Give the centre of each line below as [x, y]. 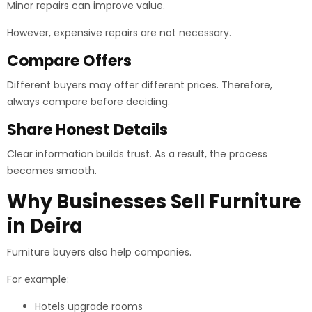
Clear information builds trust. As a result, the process [137, 154]
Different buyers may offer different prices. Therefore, [140, 85]
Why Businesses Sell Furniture [154, 202]
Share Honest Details [87, 130]
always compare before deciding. [88, 102]
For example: [38, 279]
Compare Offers [69, 61]
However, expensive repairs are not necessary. [119, 33]
